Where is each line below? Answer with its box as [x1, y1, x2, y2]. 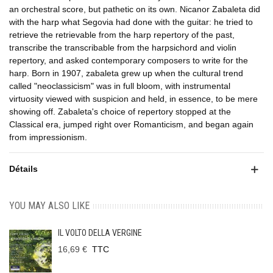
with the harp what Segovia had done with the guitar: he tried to [9, 17, 253, 27]
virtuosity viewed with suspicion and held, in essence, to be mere [9, 94, 258, 104]
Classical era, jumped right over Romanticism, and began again [9, 119, 253, 130]
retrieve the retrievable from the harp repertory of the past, [9, 30, 235, 40]
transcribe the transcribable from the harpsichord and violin [9, 43, 236, 53]
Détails [9, 164, 38, 174]
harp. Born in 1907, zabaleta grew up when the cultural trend [9, 68, 243, 79]
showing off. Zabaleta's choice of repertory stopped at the [9, 107, 231, 117]
